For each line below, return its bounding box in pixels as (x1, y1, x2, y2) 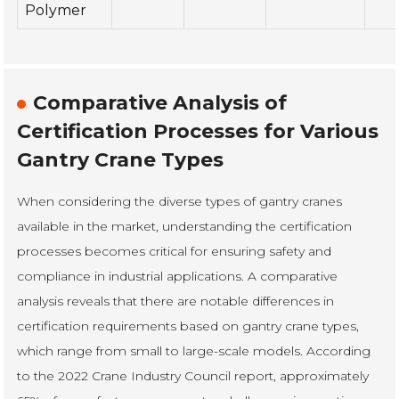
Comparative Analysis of (33, 90, 288, 115)
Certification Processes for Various (17, 118, 379, 143)
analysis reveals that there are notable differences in (17, 292, 335, 309)
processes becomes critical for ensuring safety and (17, 242, 332, 259)
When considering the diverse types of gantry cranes (17, 192, 343, 209)
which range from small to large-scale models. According (17, 342, 371, 359)
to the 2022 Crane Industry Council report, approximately (17, 367, 370, 384)
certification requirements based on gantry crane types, (17, 317, 360, 334)
